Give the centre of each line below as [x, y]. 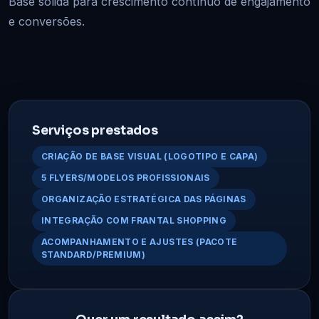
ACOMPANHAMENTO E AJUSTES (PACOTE [140, 241]
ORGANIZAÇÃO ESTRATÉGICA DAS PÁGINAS [144, 199]
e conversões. [47, 21]
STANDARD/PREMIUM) [94, 254]
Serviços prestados [95, 130]
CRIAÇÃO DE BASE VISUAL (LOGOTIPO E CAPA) [150, 156]
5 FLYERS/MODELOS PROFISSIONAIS [126, 177]
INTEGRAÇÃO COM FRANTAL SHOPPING [134, 220]
